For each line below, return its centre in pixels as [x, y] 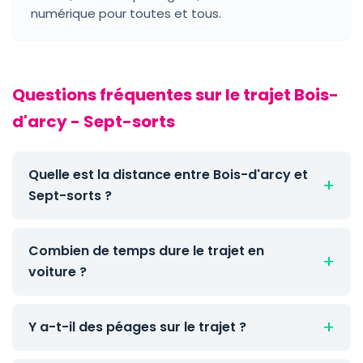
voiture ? [58, 272]
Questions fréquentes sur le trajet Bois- [175, 95]
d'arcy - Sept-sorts [94, 122]
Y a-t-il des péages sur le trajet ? [137, 327]
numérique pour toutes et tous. [126, 13]
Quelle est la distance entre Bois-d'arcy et [168, 175]
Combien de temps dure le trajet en [146, 251]
